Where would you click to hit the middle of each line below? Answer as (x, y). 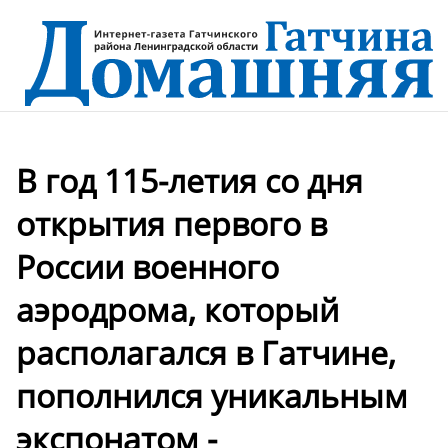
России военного (147, 267)
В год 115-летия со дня (189, 181)
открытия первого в (171, 224)
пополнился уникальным (212, 396)
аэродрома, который (177, 310)
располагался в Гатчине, (206, 353)
